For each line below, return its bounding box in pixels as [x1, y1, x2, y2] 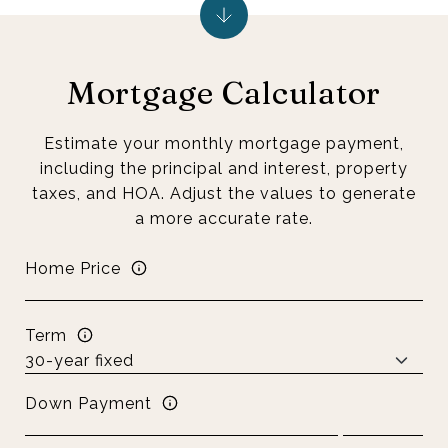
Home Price [25, 258, 121, 278]
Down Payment [25, 393, 152, 413]
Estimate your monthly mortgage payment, [44, 134, 404, 153]
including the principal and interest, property [40, 159, 408, 178]
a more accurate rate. [135, 209, 313, 228]
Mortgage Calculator [66, 73, 382, 112]
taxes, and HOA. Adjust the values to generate [32, 184, 416, 203]
